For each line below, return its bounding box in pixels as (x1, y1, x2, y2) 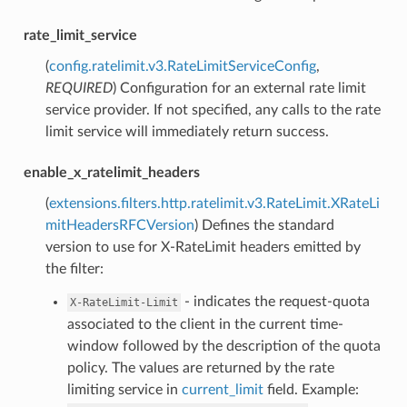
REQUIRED (45, 80, 113, 95)
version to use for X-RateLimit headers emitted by (45, 239, 361, 254)
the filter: (45, 261, 104, 276)
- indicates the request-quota (180, 293, 370, 309)
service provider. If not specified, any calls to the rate (45, 102, 381, 117)
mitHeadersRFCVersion (45, 217, 194, 233)
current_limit (181, 382, 263, 397)
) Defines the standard (194, 217, 334, 233)
